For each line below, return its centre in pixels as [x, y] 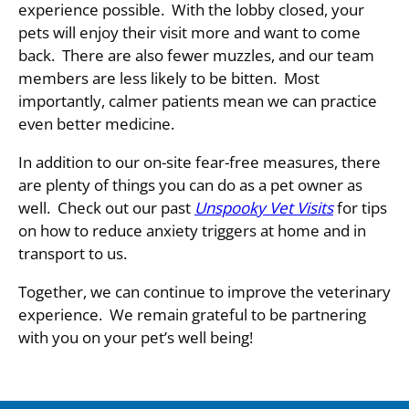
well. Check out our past [106, 208]
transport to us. [76, 253]
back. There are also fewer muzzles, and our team [196, 55]
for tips [360, 208]
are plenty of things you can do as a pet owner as [190, 185]
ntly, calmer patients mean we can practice [226, 101]
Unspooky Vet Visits [264, 208]
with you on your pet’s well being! [136, 337]
